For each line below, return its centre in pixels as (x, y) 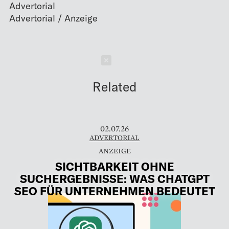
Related (114, 86)
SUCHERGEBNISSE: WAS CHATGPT (114, 179)
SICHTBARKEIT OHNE (114, 166)
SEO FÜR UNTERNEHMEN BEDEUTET (114, 191)
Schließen (144, 60)
